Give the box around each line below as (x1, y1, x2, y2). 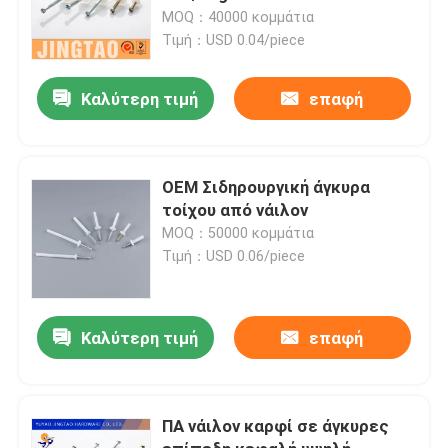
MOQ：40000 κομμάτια (162, 8, 315, 25)
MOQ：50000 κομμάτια (162, 224, 315, 241)
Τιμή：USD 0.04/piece (162, 31, 306, 48)
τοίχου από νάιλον (162, 199, 309, 220)
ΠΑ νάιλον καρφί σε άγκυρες (162, 415, 390, 436)
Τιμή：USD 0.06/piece (162, 247, 306, 264)
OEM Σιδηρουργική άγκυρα (162, 176, 371, 197)
